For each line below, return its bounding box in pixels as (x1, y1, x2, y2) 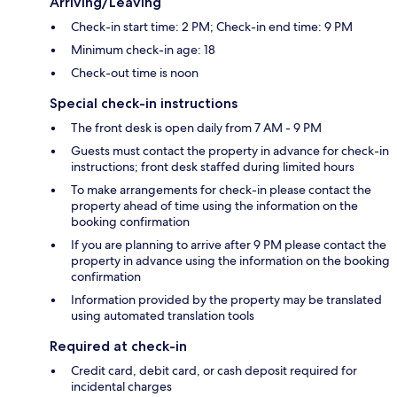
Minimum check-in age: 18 (71, 42, 215, 58)
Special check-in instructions (50, 95, 237, 113)
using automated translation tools (71, 307, 254, 324)
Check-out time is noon (71, 65, 198, 82)
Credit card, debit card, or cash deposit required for (71, 362, 357, 379)
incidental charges (71, 378, 172, 395)
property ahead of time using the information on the (71, 198, 358, 214)
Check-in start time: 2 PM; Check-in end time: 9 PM (71, 19, 353, 35)
